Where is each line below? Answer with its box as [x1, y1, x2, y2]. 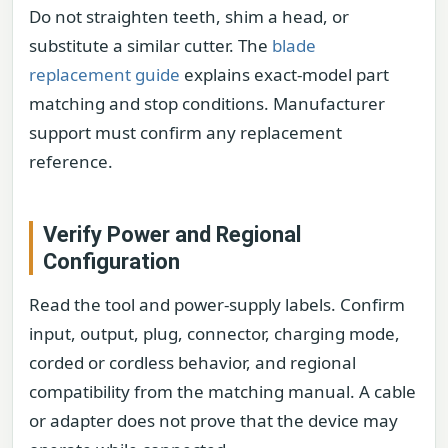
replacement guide [29, 63, 180, 87]
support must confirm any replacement [29, 121, 342, 145]
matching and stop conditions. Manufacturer [29, 92, 385, 116]
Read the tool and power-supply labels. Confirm [29, 293, 405, 317]
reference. [29, 150, 113, 174]
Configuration [43, 249, 180, 275]
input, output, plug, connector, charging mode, [29, 322, 400, 346]
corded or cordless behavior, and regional [29, 351, 356, 375]
